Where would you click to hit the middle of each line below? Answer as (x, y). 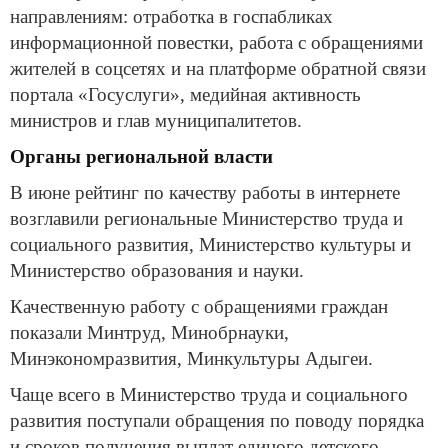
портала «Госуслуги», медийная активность (185, 94)
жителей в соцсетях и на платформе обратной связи (218, 68)
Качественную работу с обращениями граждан (199, 306)
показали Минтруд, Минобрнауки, (149, 332)
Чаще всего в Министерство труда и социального (209, 394)
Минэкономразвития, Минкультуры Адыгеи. (191, 358)
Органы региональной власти (141, 156)
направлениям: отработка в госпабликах (171, 16)
